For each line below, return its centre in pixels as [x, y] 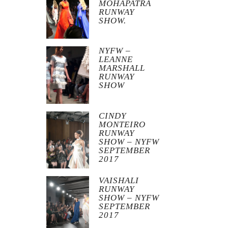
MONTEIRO [122, 124]
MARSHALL [122, 68]
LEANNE [116, 60]
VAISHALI [119, 181]
